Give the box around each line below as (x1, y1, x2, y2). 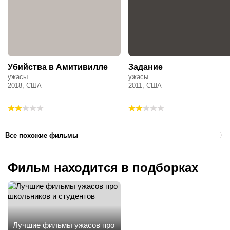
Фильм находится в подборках (8, 161, 198, 175)
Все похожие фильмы (5, 131, 78, 139)
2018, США (8, 82, 42, 90)
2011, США (128, 82, 162, 90)
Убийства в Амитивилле (8, 63, 108, 72)
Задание (128, 63, 163, 72)
